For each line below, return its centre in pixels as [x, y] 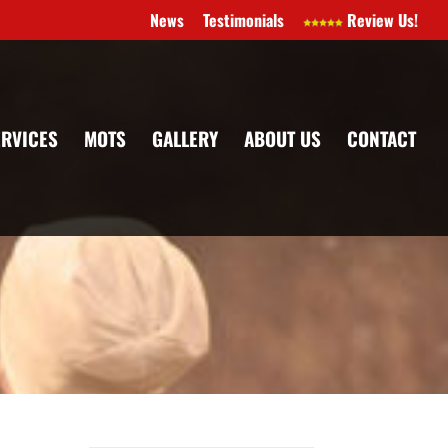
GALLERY [185, 138]
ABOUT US [282, 138]
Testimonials [243, 20]
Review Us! [380, 20]
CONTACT [381, 138]
